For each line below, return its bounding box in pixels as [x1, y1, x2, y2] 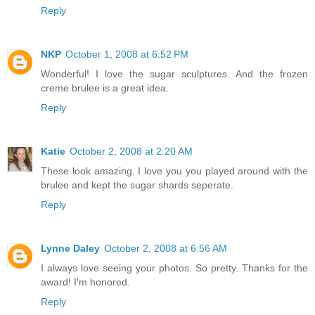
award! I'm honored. [41, 276, 130, 288]
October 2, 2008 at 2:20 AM [70, 146, 193, 157]
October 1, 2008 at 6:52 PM [65, 49, 188, 60]
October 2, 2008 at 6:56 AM [104, 243, 227, 255]
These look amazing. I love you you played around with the [41, 165, 308, 177]
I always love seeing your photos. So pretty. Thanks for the [41, 262, 308, 274]
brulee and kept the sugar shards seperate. [41, 179, 233, 191]
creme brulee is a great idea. [41, 82, 169, 94]
